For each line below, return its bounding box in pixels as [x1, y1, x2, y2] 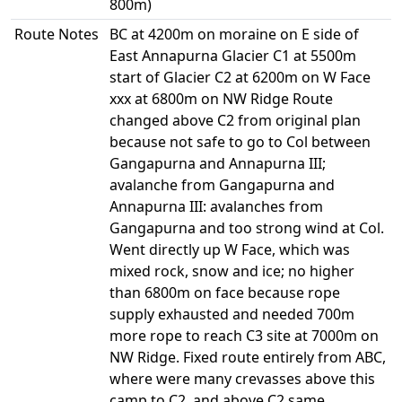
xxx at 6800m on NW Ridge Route [109, 89, 333, 109]
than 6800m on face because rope [109, 283, 340, 302]
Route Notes [14, 24, 99, 44]
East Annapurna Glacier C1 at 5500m [109, 46, 356, 66]
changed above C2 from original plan [109, 110, 361, 130]
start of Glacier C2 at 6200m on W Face [109, 67, 371, 87]
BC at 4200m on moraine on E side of [109, 24, 359, 44]
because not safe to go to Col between [109, 132, 371, 152]
